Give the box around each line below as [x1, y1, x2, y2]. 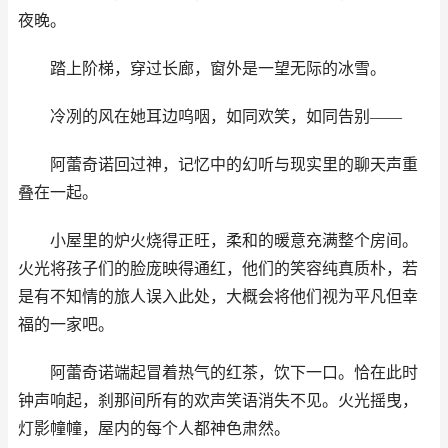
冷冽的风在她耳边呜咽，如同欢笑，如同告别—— [18, 108, 402, 125]
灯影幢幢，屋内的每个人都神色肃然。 [18, 420, 290, 437]
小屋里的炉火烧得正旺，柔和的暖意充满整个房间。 [18, 232, 418, 249]
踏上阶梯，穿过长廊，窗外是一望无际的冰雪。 [18, 60, 386, 77]
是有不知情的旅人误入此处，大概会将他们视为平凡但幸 [18, 288, 418, 305]
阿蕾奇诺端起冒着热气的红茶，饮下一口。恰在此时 [18, 364, 418, 381]
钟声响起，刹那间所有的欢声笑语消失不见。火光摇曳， [18, 392, 418, 409]
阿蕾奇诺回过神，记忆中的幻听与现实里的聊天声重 [18, 156, 418, 173]
